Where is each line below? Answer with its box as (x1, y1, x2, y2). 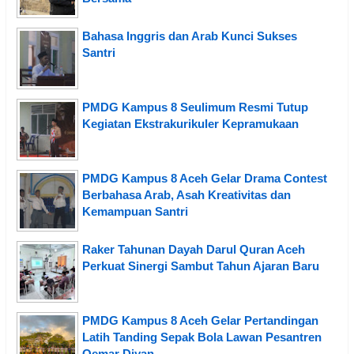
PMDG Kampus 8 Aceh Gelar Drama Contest (82, 171, 327, 185)
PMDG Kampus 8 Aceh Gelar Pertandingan (82, 313, 318, 327)
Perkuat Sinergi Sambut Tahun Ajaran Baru (82, 258, 319, 273)
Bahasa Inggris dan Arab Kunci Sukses (82, 28, 297, 43)
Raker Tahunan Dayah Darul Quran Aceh (82, 242, 305, 256)
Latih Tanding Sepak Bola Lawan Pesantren (82, 330, 322, 344)
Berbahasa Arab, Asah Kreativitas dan (82, 187, 291, 201)
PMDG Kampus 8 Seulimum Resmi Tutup (82, 100, 308, 114)
